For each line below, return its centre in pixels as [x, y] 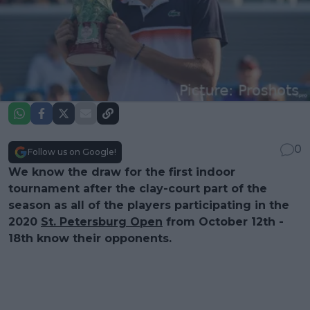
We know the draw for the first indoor [122, 172]
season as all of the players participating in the [149, 205]
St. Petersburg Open [102, 221]
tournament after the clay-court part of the [138, 188]
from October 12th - [223, 221]
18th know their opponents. [90, 238]
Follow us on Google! [72, 152]
